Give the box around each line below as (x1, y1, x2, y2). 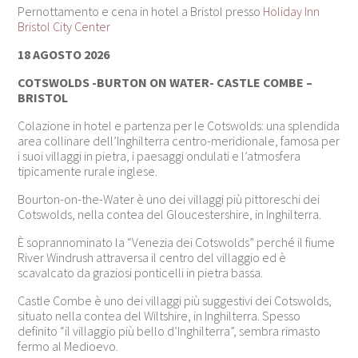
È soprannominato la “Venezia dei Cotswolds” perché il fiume (18, 233, 336, 250)
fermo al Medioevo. (18, 337, 119, 354)
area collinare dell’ (18, 132, 117, 149)
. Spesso (257, 307, 301, 324)
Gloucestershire (166, 205, 250, 222)
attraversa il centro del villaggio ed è (93, 249, 287, 265)
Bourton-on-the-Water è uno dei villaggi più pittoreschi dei (18, 190, 320, 207)
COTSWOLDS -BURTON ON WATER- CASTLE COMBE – (18, 74, 313, 90)
